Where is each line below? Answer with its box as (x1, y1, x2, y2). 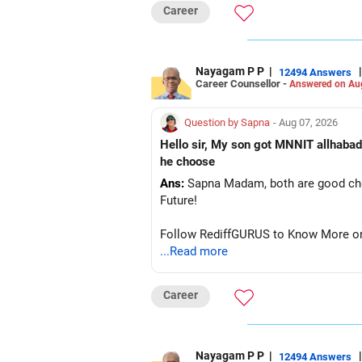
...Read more (160, 244, 228, 259)
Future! (160, 193, 197, 208)
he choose (160, 154, 215, 169)
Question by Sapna (184, 116, 270, 128)
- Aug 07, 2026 (273, 116, 338, 128)
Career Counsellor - (196, 77, 289, 90)
